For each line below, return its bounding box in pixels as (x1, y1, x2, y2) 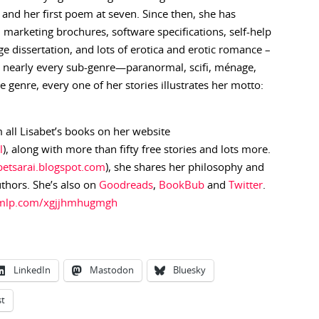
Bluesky (173, 266, 206, 276)
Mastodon (90, 266, 134, 276)
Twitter (229, 180, 263, 191)
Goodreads (99, 180, 153, 191)
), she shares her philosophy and (105, 162, 264, 173)
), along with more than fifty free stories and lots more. (3, 145, 271, 155)
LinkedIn (14, 266, 51, 276)
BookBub (159, 180, 204, 191)
